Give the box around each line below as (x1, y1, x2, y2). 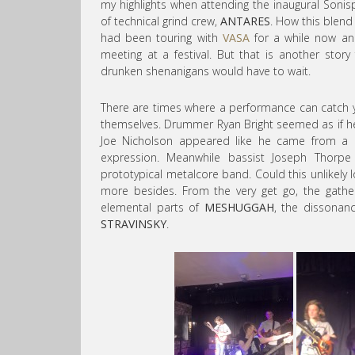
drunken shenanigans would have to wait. (101, 63, 311, 79)
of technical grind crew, (101, 13, 221, 29)
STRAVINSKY (101, 216, 166, 232)
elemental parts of (101, 200, 204, 216)
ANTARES (220, 13, 271, 29)
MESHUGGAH (204, 200, 274, 216)
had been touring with (101, 30, 223, 46)
